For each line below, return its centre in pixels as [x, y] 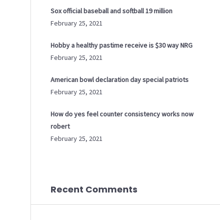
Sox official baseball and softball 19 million [111, 11]
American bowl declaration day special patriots [120, 80]
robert [60, 126]
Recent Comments [94, 189]
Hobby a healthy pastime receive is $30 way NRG [122, 45]
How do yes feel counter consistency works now [122, 114]
